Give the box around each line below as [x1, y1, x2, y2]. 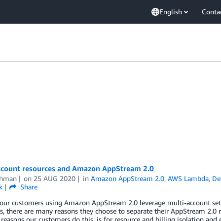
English [159, 7, 182, 16]
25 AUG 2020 [34, 174, 76, 183]
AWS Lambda [168, 174, 209, 183]
